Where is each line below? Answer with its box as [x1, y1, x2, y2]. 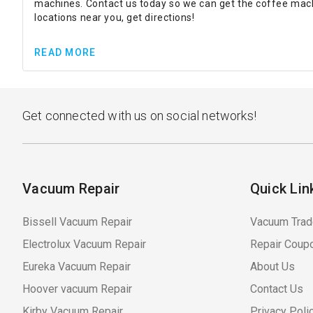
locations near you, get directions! [34, 12, 195, 24]
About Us [249, 260, 295, 274]
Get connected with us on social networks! [22, 108, 256, 124]
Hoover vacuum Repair [22, 282, 132, 296]
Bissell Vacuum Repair [22, 215, 132, 229]
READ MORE [34, 46, 96, 58]
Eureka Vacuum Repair [22, 260, 131, 274]
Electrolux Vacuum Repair [22, 238, 146, 252]
